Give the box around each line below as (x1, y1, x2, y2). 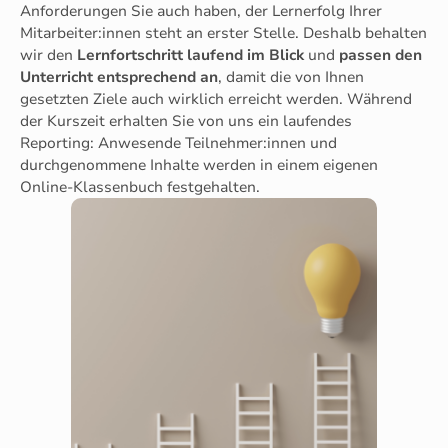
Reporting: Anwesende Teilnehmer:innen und (20, 132, 337, 153)
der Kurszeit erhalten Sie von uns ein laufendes (20, 110, 352, 131)
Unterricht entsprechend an (20, 66, 218, 87)
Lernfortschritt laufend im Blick (77, 44, 304, 65)
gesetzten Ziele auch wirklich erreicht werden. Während (20, 88, 412, 109)
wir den (20, 44, 77, 65)
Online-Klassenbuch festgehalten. (20, 176, 260, 197)
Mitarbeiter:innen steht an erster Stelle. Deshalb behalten (20, 22, 427, 43)
